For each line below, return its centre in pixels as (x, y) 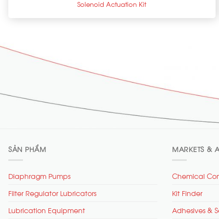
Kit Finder (187, 193)
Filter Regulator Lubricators (52, 193)
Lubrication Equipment (47, 210)
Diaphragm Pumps (39, 175)
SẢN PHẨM (27, 149)
